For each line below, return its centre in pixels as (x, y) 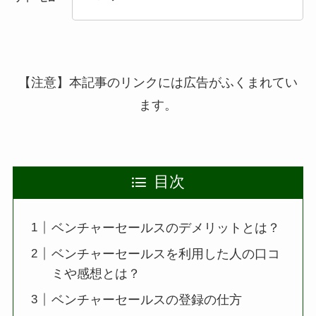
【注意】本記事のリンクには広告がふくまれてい (158, 82)
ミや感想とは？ (96, 273)
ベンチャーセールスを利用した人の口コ (165, 254)
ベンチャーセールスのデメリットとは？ (165, 227)
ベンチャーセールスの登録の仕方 (146, 299)
